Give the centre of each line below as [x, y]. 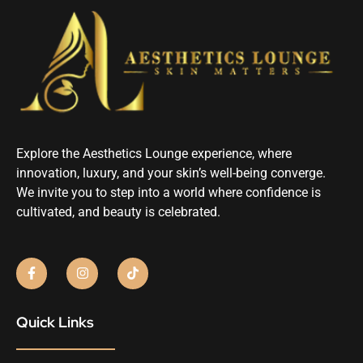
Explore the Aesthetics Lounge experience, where [154, 153]
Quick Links [55, 322]
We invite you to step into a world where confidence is [169, 192]
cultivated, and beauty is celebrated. [118, 211]
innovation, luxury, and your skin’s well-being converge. [171, 173]
